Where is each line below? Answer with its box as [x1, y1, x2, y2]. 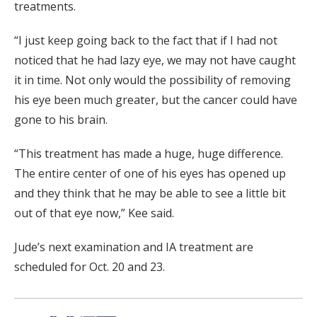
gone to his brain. [14, 111, 108, 127]
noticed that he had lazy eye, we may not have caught [14, 52, 296, 68]
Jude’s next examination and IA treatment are [14, 238, 253, 255]
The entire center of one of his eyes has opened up [14, 165, 286, 181]
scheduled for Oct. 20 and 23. [14, 258, 165, 275]
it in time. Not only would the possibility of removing [14, 71, 291, 88]
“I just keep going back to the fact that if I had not [14, 32, 277, 48]
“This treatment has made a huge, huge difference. [14, 145, 283, 161]
